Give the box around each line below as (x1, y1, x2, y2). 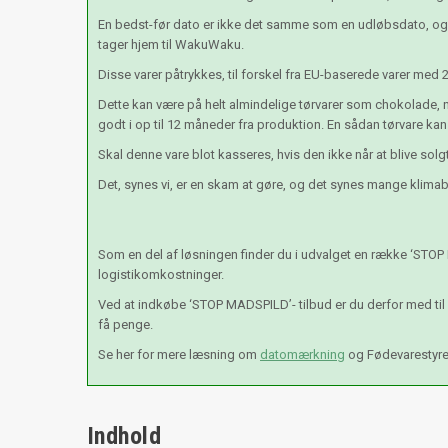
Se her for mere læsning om (98, 346, 260, 362)
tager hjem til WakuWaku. (98, 36, 244, 52)
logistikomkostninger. (98, 266, 224, 282)
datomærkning (260, 346, 345, 362)
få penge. (98, 316, 153, 332)
